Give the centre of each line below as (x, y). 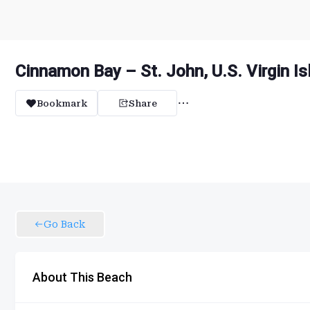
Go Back (64, 224)
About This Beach (82, 277)
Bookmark (62, 103)
